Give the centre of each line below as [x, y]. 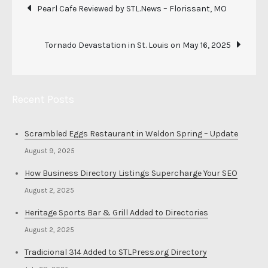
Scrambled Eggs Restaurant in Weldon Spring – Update [131, 134]
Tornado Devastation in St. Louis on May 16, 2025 [138, 45]
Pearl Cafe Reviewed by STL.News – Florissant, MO [132, 9]
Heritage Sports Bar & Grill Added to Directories [116, 213]
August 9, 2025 [50, 151]
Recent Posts [43, 99]
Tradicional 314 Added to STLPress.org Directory [116, 252]
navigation [88, 38]
